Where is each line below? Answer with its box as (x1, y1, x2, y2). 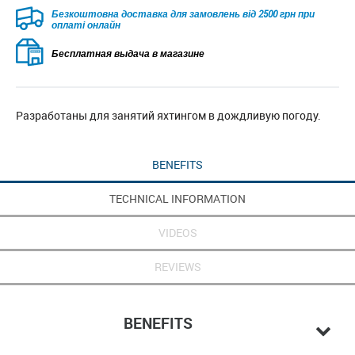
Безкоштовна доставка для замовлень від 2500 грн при (52, 6, 315, 20)
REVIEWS (154, 259, 201, 275)
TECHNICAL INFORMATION (109, 191, 246, 207)
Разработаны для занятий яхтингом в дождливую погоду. (16, 108, 321, 124)
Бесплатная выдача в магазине (52, 46, 204, 59)
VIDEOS (158, 225, 197, 241)
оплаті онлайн (52, 17, 120, 31)
